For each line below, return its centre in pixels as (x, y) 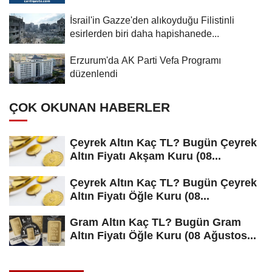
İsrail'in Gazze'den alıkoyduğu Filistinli (152, 20)
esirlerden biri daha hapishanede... (144, 33)
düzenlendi (94, 73)
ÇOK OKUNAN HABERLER (90, 107)
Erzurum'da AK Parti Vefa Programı (145, 60)
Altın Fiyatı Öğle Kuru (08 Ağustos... (163, 236)
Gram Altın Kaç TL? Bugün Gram (155, 223)
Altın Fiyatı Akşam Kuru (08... (145, 156)
